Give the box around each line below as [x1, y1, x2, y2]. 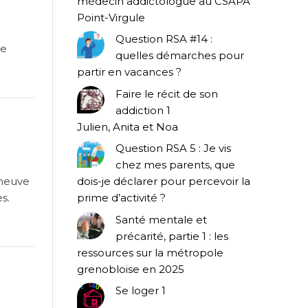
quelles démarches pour [115, 49, 244, 63]
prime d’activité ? [77, 191, 166, 205]
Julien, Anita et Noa [77, 120, 178, 133]
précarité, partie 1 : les [115, 229, 228, 243]
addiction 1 [115, 103, 170, 117]
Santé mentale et [115, 212, 207, 226]
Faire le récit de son [115, 87, 218, 100]
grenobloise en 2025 [77, 262, 184, 276]
